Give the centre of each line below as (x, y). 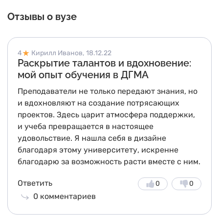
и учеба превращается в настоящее (86, 126)
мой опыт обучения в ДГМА (83, 75)
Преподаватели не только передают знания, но (108, 91)
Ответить (35, 183)
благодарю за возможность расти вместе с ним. (109, 162)
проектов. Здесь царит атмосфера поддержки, (106, 115)
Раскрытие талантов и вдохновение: (104, 63)
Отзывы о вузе (42, 17)
